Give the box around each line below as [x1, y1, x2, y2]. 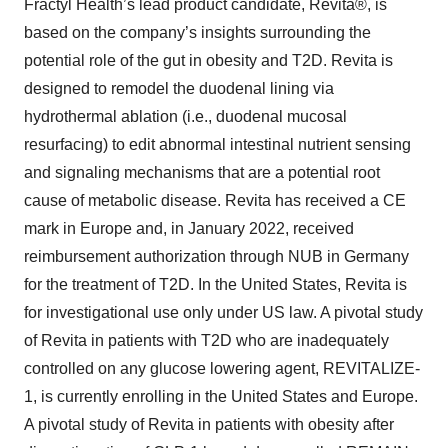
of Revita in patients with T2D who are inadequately [24, 332, 389, 350]
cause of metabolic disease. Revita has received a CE [24, 192, 406, 210]
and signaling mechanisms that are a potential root [24, 164, 380, 182]
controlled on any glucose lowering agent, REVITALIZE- [24, 360, 420, 378]
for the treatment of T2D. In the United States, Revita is [24, 276, 407, 294]
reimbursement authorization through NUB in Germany [24, 248, 409, 266]
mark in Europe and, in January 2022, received [24, 220, 354, 238]
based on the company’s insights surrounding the [24, 24, 371, 42]
